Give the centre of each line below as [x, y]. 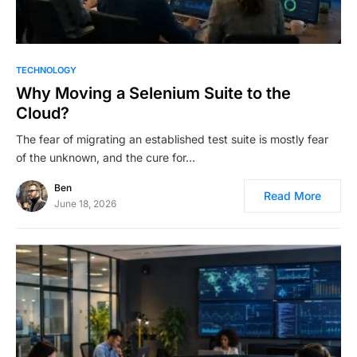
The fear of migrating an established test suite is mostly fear [172, 139]
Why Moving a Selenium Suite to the [153, 94]
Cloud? [43, 114]
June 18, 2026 [85, 204]
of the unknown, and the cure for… [106, 158]
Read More [292, 196]
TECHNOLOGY [46, 71]
